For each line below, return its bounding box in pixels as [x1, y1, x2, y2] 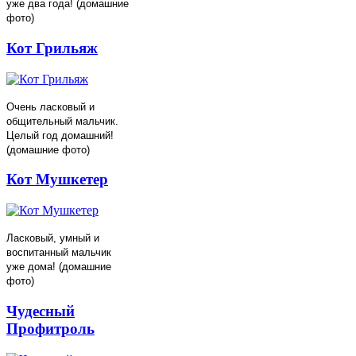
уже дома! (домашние [6, 261, 111, 273]
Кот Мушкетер [6, 171, 108, 188]
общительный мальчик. [6, 114, 118, 127]
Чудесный [6, 302, 75, 319]
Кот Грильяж [6, 39, 98, 56]
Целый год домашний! [6, 129, 114, 141]
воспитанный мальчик [6, 246, 111, 259]
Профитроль [6, 319, 95, 337]
